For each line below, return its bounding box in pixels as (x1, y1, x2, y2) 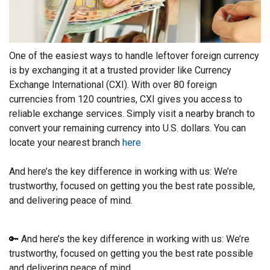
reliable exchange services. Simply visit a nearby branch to (9, 108, 255, 120)
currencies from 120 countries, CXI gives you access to (9, 93, 242, 105)
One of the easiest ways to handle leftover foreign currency (9, 50, 259, 62)
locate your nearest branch (9, 137, 122, 149)
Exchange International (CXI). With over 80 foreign (9, 79, 217, 91)
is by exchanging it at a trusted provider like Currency (9, 64, 231, 77)
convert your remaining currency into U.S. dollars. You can (9, 122, 246, 134)
